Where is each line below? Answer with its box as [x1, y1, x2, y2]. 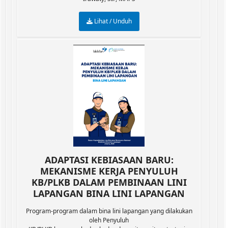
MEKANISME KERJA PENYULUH [40, 165, 178, 177]
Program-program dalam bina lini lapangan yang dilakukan [25, 207, 192, 215]
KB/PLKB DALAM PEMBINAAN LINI [31, 176, 187, 188]
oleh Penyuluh [89, 216, 129, 224]
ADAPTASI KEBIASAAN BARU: [44, 154, 174, 166]
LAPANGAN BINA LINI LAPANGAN [33, 187, 185, 199]
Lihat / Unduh [92, 17, 132, 25]
